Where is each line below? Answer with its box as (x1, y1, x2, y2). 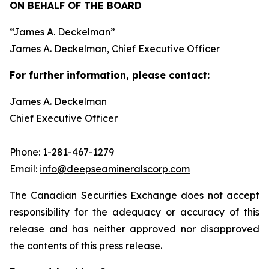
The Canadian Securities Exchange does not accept (10, 189, 259, 201)
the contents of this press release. (10, 240, 162, 252)
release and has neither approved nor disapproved (10, 223, 259, 235)
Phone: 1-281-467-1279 (10, 146, 114, 158)
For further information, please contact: (10, 69, 213, 81)
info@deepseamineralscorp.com (40, 163, 190, 175)
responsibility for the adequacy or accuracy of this (10, 206, 259, 218)
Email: (10, 163, 40, 175)
